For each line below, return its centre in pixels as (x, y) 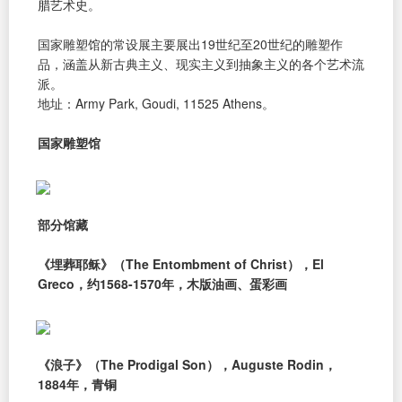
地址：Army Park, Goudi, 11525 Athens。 (156, 103)
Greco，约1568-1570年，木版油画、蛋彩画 (162, 283)
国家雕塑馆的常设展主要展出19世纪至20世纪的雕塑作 (190, 44)
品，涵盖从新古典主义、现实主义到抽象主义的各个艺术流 (201, 63)
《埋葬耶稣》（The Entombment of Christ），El (181, 263)
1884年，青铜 (77, 385)
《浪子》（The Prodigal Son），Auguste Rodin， (187, 365)
